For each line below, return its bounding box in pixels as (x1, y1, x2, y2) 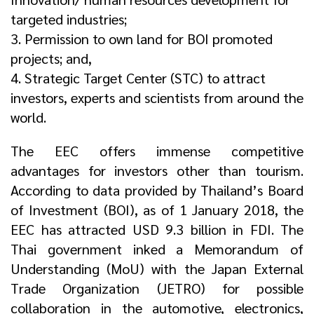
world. (11, 108, 46, 127)
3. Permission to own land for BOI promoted (11, 29, 273, 48)
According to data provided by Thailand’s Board (11, 181, 303, 200)
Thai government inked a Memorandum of (11, 240, 303, 259)
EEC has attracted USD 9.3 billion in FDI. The (11, 220, 303, 239)
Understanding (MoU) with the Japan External (11, 259, 303, 278)
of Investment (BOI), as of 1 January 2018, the (11, 200, 303, 219)
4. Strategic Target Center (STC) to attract (11, 69, 266, 88)
